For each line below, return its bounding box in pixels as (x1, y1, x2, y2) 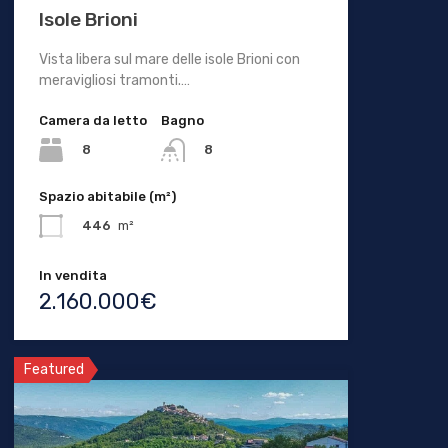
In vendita (38, 268, 107, 284)
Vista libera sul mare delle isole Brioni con (38, 51, 300, 69)
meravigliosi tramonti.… (38, 72, 190, 90)
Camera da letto (38, 113, 147, 129)
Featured (23, 361, 84, 379)
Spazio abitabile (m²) (38, 189, 176, 205)
